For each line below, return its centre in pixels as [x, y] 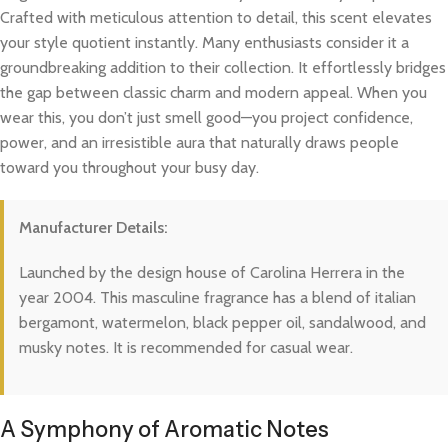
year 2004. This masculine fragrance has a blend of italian [217, 298]
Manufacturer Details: [93, 228]
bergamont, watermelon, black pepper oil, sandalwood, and [222, 323]
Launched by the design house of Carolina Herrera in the [212, 273]
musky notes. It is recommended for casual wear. [186, 348]
